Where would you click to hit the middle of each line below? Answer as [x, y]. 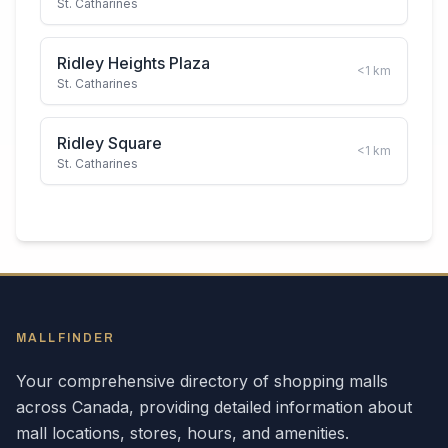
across [44, 407]
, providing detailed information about [270, 407]
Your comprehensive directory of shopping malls [202, 381]
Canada [100, 407]
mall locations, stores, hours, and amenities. [182, 433]
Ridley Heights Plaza [133, 63]
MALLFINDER [66, 338]
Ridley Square [109, 143]
